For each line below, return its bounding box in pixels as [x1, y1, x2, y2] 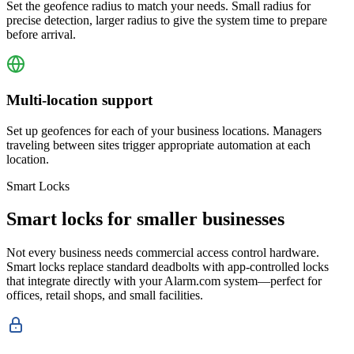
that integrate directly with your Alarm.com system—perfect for [6, 274, 322, 288]
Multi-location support [6, 91, 153, 108]
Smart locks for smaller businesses [6, 209, 284, 230]
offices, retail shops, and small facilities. [6, 288, 203, 303]
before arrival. [6, 28, 76, 42]
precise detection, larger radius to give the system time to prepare [6, 13, 327, 28]
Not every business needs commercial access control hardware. [6, 246, 319, 260]
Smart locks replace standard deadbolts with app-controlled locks [6, 260, 329, 274]
